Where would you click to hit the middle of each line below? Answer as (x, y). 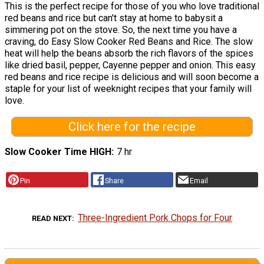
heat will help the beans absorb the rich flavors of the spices (129, 53)
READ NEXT (52, 219)
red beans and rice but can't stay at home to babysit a (114, 18)
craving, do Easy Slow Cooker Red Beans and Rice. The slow (129, 41)
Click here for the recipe (132, 126)
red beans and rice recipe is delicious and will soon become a (132, 77)
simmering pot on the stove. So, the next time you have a (121, 29)
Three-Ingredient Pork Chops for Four (155, 218)
